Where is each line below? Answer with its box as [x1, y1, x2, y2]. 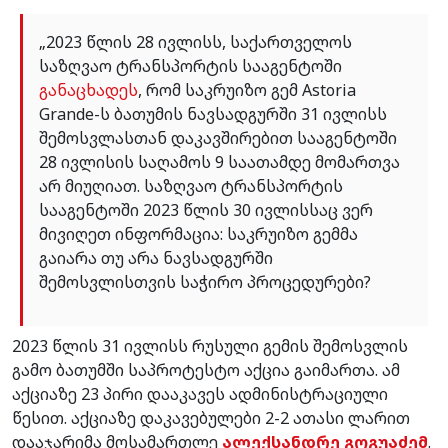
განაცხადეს [39, 78, 138, 101]
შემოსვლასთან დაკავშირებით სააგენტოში [39, 126, 397, 149]
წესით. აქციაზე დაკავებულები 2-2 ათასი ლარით [12, 406, 410, 429]
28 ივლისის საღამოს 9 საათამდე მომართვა [39, 150, 400, 173]
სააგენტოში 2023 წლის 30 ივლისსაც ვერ [39, 198, 373, 221]
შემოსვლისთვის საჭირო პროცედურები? [39, 270, 371, 293]
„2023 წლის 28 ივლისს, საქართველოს [39, 30, 352, 53]
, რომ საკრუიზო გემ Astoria [138, 78, 356, 101]
